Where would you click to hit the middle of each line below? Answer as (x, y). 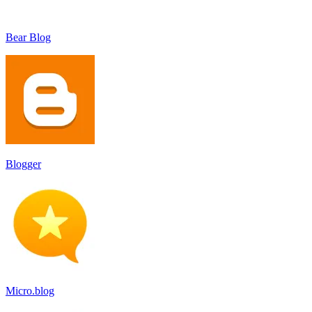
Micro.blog (30, 290)
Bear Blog (28, 37)
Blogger (23, 164)
